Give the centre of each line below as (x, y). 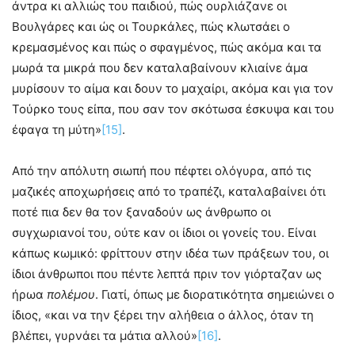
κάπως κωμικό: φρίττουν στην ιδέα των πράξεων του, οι (170, 254)
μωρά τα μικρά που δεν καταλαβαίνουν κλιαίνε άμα (160, 68)
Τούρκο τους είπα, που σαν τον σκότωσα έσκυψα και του (173, 109)
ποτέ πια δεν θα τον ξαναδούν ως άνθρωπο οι (141, 212)
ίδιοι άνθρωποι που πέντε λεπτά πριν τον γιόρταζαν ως (167, 274)
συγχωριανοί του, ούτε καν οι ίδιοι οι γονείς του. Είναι (164, 233)
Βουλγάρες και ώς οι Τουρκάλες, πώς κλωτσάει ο (151, 27)
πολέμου (71, 295)
